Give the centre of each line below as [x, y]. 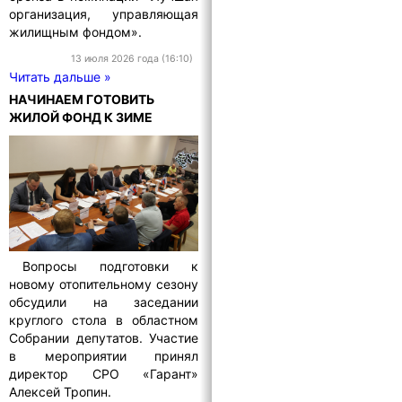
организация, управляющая [104, 14]
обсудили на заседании [104, 301]
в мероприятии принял [104, 355]
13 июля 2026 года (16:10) [132, 59]
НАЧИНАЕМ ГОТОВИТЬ [82, 100]
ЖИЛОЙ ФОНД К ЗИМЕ [81, 118]
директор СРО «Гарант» [104, 373]
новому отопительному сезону [104, 284]
